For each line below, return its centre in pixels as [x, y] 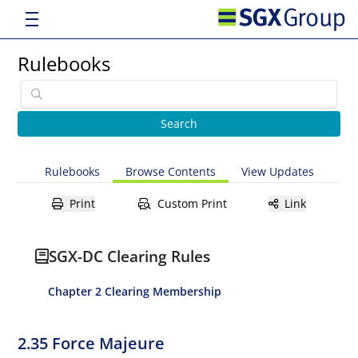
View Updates [277, 171]
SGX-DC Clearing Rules [130, 256]
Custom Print [192, 203]
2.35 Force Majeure [91, 343]
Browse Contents [170, 171]
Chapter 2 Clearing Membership [135, 291]
